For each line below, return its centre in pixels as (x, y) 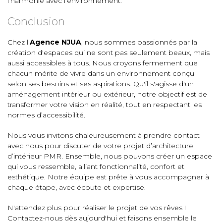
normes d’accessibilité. (46, 115)
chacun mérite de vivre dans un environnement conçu (101, 73)
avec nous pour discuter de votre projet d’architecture (100, 146)
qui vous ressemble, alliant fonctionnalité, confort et (96, 166)
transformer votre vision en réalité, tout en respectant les (105, 105)
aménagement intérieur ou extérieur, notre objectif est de (107, 94)
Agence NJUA (55, 42)
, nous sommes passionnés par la (139, 42)
